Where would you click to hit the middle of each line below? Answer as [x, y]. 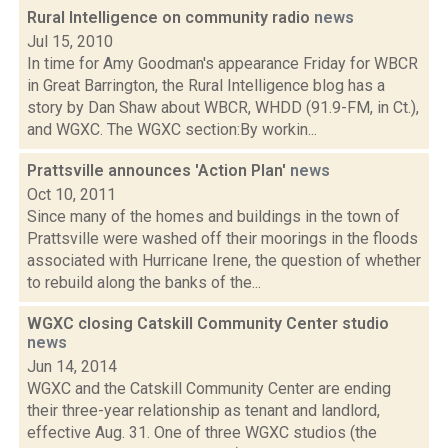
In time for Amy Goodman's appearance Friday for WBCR [222, 63]
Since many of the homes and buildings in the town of [213, 216]
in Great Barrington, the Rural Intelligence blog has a [206, 85]
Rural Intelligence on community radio [170, 17]
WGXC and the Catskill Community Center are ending [209, 388]
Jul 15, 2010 [70, 41]
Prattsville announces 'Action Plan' [158, 170]
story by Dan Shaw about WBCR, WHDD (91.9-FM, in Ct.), [223, 107]
